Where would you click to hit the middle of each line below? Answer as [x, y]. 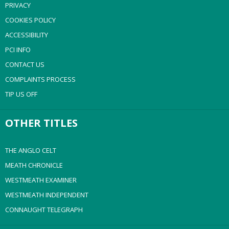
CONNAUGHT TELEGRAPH [44, 210]
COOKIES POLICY [30, 20]
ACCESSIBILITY [27, 35]
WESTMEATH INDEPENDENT [47, 195]
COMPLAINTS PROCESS [40, 79]
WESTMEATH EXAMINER [41, 180]
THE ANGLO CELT [31, 150]
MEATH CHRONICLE [34, 165]
